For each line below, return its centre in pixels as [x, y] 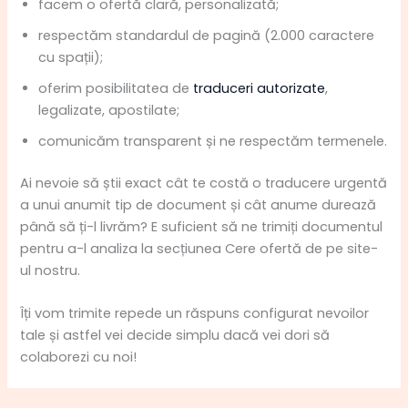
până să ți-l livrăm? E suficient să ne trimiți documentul [202, 227]
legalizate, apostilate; [109, 111]
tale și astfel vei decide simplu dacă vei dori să [175, 336]
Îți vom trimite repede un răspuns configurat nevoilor [195, 314]
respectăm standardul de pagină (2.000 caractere [207, 36]
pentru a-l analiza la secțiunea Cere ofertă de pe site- [199, 249]
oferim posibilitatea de [116, 89]
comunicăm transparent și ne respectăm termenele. [213, 142]
